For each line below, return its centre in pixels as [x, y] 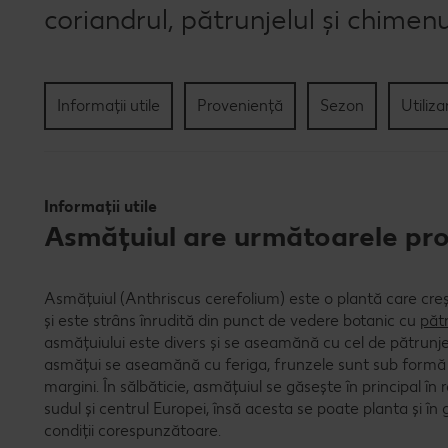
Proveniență [240, 105]
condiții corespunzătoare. [132, 430]
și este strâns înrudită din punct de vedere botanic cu [232, 320]
